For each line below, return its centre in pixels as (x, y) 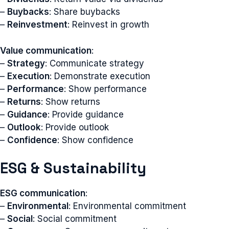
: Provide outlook (75, 127)
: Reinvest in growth (108, 25)
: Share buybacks (85, 12)
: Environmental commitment (127, 206)
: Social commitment (75, 219)
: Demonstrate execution (100, 76)
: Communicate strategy (95, 63)
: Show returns (71, 101)
